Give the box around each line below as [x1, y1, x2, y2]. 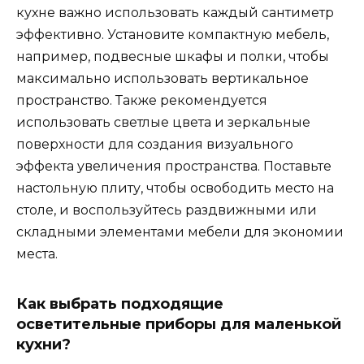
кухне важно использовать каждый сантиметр [16, 4, 334, 20]
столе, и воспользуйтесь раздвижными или [16, 201, 317, 218]
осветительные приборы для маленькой [16, 314, 341, 333]
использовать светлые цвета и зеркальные [16, 114, 310, 130]
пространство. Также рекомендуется [16, 92, 267, 108]
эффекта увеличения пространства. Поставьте [16, 158, 331, 174]
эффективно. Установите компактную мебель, [16, 26, 329, 42]
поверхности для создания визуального [16, 136, 293, 152]
